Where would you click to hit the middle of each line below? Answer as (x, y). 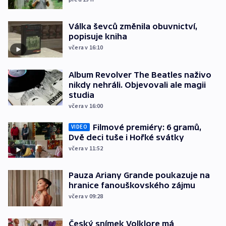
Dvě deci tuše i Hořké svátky (126, 137)
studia (81, 95)
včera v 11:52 (86, 148)
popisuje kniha (98, 37)
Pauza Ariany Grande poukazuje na (139, 175)
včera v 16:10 (86, 47)
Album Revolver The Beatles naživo (140, 74)
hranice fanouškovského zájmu (132, 185)
